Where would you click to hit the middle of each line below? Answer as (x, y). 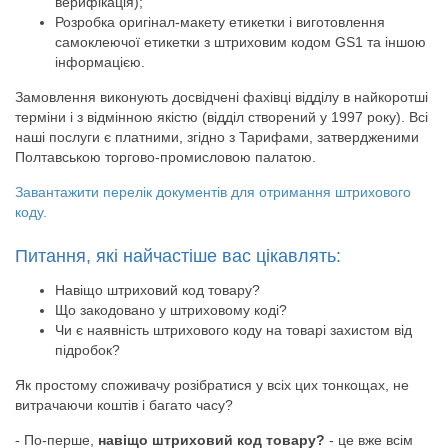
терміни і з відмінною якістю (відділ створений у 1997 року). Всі (221, 116)
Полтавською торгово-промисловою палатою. (165, 156)
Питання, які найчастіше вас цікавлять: (178, 255)
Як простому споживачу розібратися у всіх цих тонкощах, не (212, 384)
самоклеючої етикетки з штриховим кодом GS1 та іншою (240, 41)
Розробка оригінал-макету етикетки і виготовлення (220, 21)
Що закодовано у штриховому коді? (171, 309)
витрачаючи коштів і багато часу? (124, 404)
